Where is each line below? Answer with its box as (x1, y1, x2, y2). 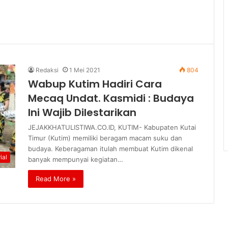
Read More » (36, 175, 76, 183)
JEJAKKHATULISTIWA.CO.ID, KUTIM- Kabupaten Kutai (28, 123, 196, 131)
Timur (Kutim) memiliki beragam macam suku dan (28, 134, 182, 142)
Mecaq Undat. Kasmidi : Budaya (28, 91, 194, 105)
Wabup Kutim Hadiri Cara (28, 77, 162, 91)
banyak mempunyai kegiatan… (28, 155, 123, 163)
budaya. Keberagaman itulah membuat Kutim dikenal (28, 145, 193, 153)
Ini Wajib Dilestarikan (28, 105, 136, 120)
